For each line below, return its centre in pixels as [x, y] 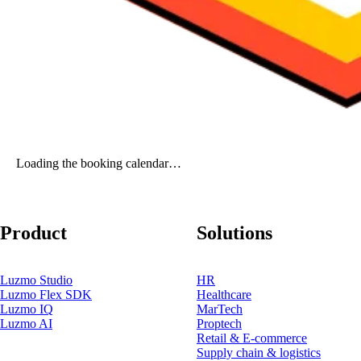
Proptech [219, 324]
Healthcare [224, 295]
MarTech [220, 309]
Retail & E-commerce [252, 338]
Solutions [234, 233]
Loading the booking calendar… [99, 164]
